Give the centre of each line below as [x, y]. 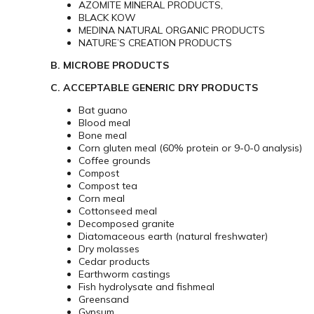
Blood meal [104, 123]
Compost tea [108, 186]
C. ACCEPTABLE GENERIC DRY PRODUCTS [154, 88]
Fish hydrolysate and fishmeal [146, 287]
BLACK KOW [107, 18]
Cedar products [114, 262]
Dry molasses [109, 249]
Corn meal [102, 199]
